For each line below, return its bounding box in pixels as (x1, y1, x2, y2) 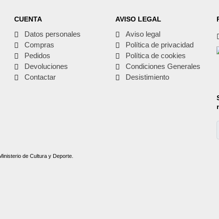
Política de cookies (125, 51, 186, 60)
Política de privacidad (125, 40, 194, 49)
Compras (24, 40, 55, 49)
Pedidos (24, 51, 51, 60)
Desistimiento (125, 72, 169, 81)
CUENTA (14, 15, 43, 23)
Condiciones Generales (125, 62, 200, 70)
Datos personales (24, 29, 81, 38)
